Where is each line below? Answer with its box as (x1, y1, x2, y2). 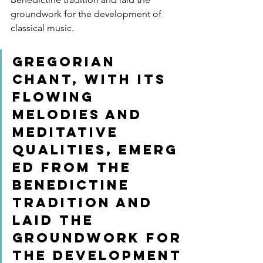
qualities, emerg (12, 141, 178, 159)
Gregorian (12, 53, 122, 70)
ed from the (12, 159, 137, 176)
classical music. (11, 22, 74, 34)
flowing (12, 89, 100, 106)
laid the (12, 212, 100, 229)
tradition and (12, 194, 159, 211)
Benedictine (12, 177, 136, 194)
